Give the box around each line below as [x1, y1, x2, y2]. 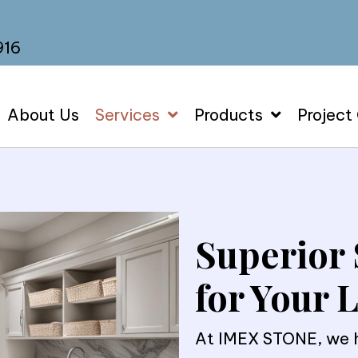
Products [194, 105, 264, 125]
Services [95, 105, 161, 125]
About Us [7, 105, 80, 125]
